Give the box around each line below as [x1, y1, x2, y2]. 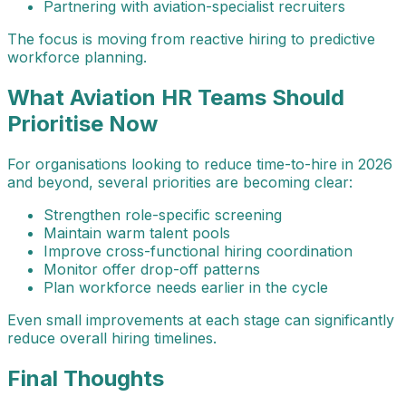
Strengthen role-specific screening [43, 205, 282, 224]
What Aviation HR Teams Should [7, 83, 344, 111]
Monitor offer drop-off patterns [43, 259, 260, 278]
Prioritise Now [7, 110, 158, 137]
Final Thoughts [7, 364, 164, 391]
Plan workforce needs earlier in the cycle [43, 277, 328, 296]
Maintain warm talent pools [43, 223, 230, 242]
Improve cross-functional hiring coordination [43, 241, 353, 260]
